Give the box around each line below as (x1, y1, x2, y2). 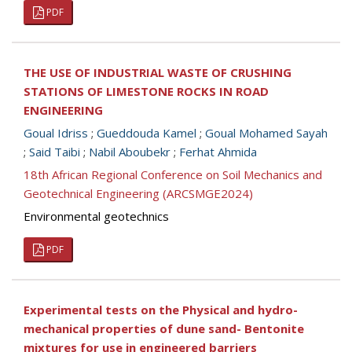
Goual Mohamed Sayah (205, 125, 328, 141)
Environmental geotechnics (24, 208, 169, 224)
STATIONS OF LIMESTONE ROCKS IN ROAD (24, 83, 269, 99)
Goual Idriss (24, 125, 88, 141)
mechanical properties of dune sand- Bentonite (24, 321, 304, 336)
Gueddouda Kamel (97, 125, 196, 141)
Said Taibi (29, 144, 80, 159)
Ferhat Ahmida (179, 144, 257, 159)
